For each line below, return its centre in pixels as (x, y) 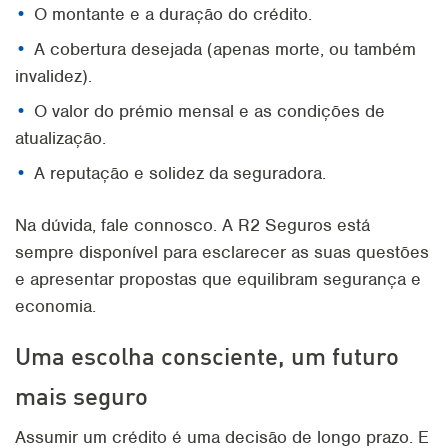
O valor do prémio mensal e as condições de (209, 111)
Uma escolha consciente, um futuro (207, 355)
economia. (55, 306)
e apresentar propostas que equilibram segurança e (218, 279)
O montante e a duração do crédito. (173, 14)
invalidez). (53, 76)
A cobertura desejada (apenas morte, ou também (225, 49)
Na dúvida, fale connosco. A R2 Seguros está (192, 225)
